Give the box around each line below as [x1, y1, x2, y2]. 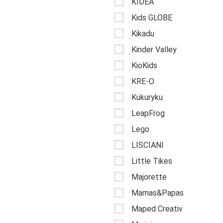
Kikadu [131, 28, 154, 38]
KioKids [131, 60, 157, 70]
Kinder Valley [131, 44, 177, 54]
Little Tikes [131, 156, 172, 166]
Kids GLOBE [131, 12, 172, 22]
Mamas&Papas [131, 188, 184, 198]
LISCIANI [131, 140, 164, 150]
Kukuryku [131, 92, 163, 102]
